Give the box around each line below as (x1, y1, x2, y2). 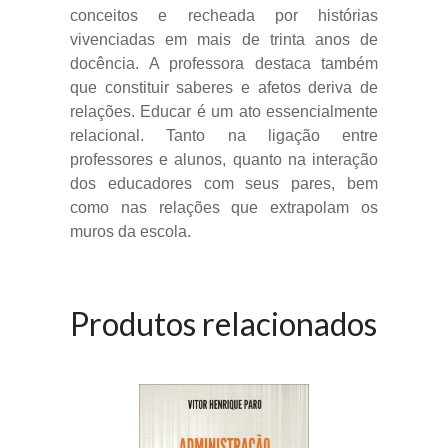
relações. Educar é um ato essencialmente (70, 102, 378, 120)
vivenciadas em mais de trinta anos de (70, 30, 378, 48)
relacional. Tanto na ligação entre (70, 126, 378, 144)
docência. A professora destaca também (70, 54, 378, 72)
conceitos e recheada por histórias (70, 6, 378, 24)
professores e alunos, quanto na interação (70, 150, 378, 168)
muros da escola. (70, 222, 191, 240)
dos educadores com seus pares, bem (70, 174, 378, 192)
